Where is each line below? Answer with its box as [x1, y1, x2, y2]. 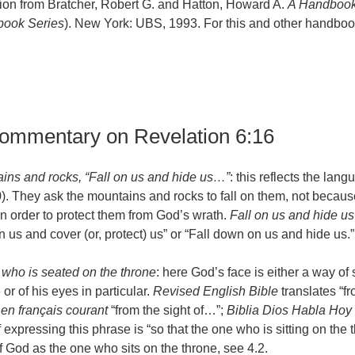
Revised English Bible [153, 284, 278, 299]
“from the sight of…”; [108, 303, 227, 318]
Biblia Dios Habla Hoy [227, 303, 352, 318]
